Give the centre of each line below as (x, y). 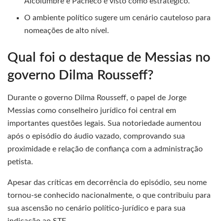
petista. (20, 162)
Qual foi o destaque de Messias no (109, 58)
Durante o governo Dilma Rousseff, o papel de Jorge (97, 98)
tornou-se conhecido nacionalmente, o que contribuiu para (109, 196)
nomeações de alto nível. (67, 31)
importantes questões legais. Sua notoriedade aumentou (104, 124)
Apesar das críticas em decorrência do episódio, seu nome (107, 183)
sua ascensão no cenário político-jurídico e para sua (96, 208)
